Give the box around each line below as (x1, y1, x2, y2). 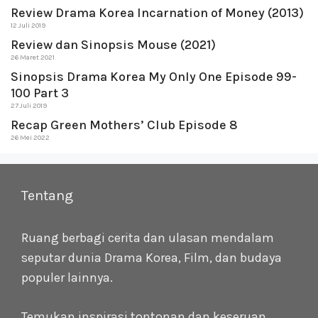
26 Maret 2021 (11, 53, 55, 62)
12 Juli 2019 (11, 21, 45, 30)
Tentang (21, 187, 73, 204)
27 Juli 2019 (11, 102, 47, 110)
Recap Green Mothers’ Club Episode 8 (11, 117, 238, 133)
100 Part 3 (11, 85, 69, 101)
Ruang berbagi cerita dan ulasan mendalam (21, 230, 274, 246)
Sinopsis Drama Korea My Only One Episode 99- (11, 69, 297, 84)
